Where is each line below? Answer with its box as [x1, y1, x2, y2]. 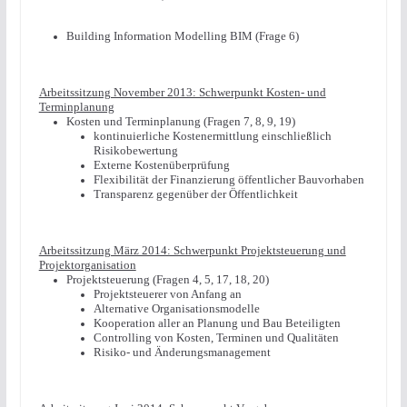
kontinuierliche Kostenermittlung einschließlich [93, 129, 332, 143]
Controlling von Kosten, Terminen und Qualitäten [93, 331, 342, 344]
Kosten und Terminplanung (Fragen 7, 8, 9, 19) [65, 114, 295, 128]
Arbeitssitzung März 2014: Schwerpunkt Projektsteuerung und [38, 243, 346, 257]
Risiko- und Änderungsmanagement [93, 345, 271, 359]
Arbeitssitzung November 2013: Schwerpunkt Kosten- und [38, 85, 326, 99]
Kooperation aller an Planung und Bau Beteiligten [93, 316, 341, 330]
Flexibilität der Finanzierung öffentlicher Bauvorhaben [93, 173, 367, 186]
